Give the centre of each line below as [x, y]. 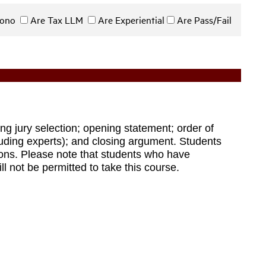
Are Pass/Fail [203, 20]
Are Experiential [131, 20]
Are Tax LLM [58, 20]
